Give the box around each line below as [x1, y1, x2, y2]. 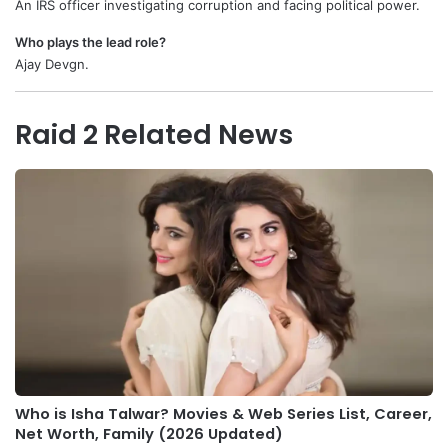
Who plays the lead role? [15, 34, 166, 50]
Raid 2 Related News [15, 116, 293, 153]
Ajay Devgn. [15, 56, 89, 72]
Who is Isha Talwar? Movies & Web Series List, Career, [15, 403, 432, 424]
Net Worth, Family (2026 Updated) [15, 423, 283, 444]
